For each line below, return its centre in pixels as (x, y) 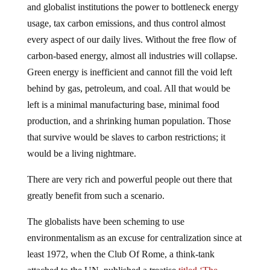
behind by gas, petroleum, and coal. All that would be (128, 88)
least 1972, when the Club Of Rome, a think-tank (121, 254)
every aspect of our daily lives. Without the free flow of (131, 39)
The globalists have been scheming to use (105, 221)
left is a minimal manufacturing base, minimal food (123, 104)
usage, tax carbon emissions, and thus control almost (126, 23)
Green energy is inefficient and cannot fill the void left (129, 72)
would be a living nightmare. (81, 153)
